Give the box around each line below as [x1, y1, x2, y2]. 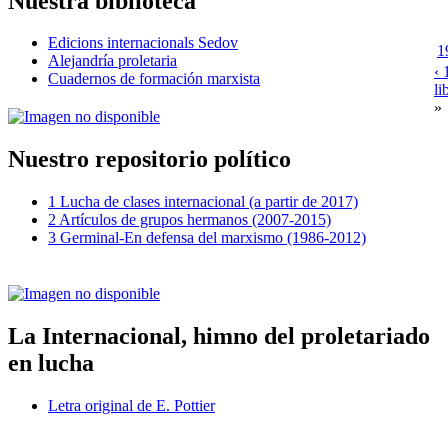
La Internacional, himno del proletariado [8, 322, 430, 349]
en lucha [8, 349, 94, 376]
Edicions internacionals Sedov [48, 34, 238, 52]
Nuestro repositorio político [8, 146, 291, 173]
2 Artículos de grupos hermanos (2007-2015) [48, 211, 331, 229]
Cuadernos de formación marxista [48, 70, 260, 88]
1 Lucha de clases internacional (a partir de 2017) [48, 193, 358, 211]
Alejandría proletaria [48, 52, 177, 70]
